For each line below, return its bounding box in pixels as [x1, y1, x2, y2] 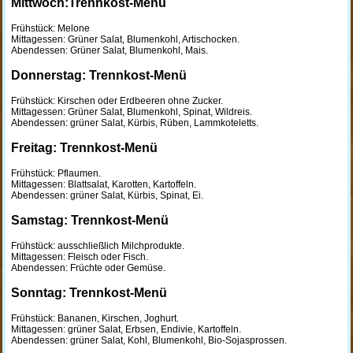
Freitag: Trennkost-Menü [10, 141, 158, 154]
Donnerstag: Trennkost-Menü [10, 69, 187, 82]
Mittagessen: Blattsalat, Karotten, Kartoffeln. [10, 179, 196, 190]
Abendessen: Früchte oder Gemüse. [10, 262, 165, 273]
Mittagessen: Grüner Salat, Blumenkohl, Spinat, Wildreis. [10, 106, 252, 117]
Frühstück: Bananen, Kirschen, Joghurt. [10, 313, 179, 324]
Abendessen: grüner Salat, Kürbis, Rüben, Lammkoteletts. [10, 117, 258, 128]
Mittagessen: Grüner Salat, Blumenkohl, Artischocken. [10, 34, 240, 45]
